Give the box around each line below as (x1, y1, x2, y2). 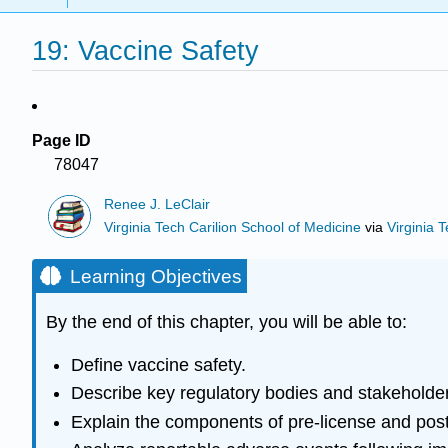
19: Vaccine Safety (32, 35, 259, 67)
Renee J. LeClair (104, 197, 211, 213)
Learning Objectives (70, 266, 242, 288)
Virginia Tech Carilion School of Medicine (104, 219, 362, 235)
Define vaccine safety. (70, 354, 246, 375)
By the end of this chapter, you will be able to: (46, 312, 407, 333)
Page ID (32, 132, 91, 149)
